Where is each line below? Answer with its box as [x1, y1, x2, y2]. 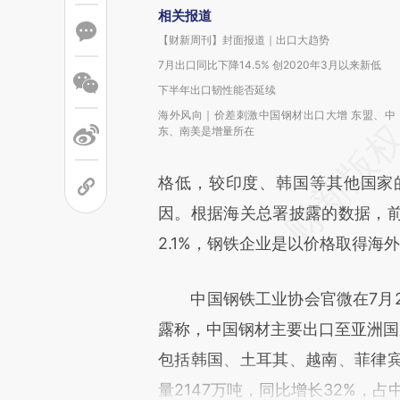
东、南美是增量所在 [158, 124, 254, 137]
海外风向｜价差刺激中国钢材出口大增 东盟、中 [158, 108, 396, 121]
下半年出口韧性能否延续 [158, 83, 276, 96]
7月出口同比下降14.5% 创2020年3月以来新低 [158, 58, 381, 71]
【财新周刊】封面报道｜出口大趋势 [158, 33, 329, 46]
